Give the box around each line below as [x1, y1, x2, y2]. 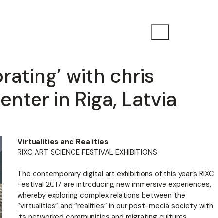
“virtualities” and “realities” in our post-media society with [18, 201, 213, 211]
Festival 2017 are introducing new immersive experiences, [18, 180, 211, 190]
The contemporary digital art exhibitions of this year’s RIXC [18, 169, 214, 179]
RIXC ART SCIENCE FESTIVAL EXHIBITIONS [18, 147, 157, 157]
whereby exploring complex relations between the [18, 190, 185, 200]
